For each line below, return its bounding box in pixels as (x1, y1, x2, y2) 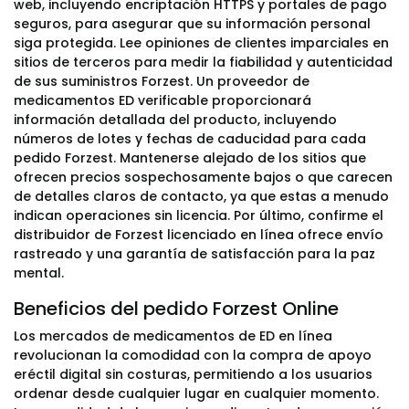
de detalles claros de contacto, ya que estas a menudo (14, 187, 389, 205)
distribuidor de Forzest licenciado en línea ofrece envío (14, 225, 383, 244)
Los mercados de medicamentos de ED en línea (14, 327, 332, 345)
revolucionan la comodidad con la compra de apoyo (14, 346, 372, 364)
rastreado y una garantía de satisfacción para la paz (14, 245, 375, 263)
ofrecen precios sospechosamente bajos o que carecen (14, 168, 393, 186)
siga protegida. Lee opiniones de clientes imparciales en (14, 34, 389, 52)
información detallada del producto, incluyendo (14, 110, 337, 129)
